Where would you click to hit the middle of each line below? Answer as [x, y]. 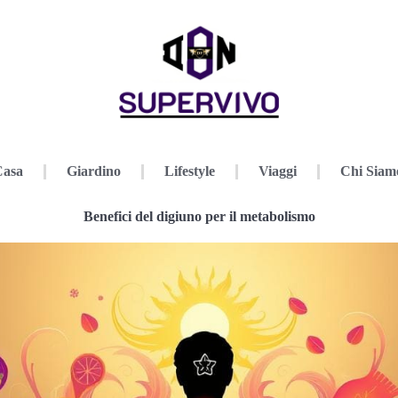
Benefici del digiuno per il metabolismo [199, 216]
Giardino [94, 171]
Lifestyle [190, 171]
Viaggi [278, 171]
